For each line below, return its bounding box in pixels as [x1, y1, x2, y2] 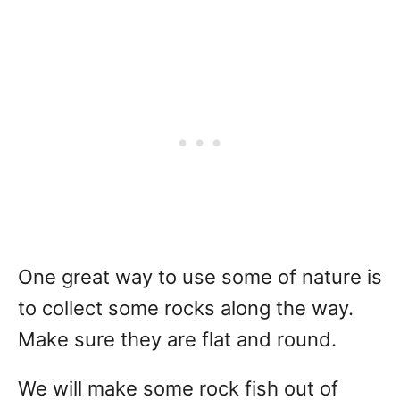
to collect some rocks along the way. [18, 296, 354, 321]
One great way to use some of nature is [18, 265, 382, 289]
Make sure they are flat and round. [18, 328, 342, 352]
